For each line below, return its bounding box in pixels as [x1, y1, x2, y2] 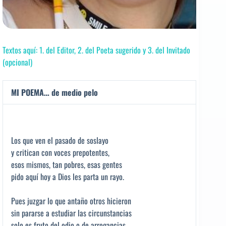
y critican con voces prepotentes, [11, 146, 109, 158]
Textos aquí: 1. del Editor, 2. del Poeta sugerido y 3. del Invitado [3, 43, 190, 56]
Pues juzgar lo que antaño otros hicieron [11, 194, 131, 207]
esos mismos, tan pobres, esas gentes [11, 158, 122, 171]
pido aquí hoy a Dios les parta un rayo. [11, 170, 124, 183]
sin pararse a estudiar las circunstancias [11, 206, 132, 219]
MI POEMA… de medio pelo [11, 86, 98, 98]
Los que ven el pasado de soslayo [11, 134, 108, 146]
